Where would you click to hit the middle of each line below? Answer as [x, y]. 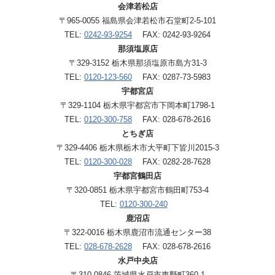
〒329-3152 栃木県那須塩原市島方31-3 [137, 63]
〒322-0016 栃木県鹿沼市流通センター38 [137, 232]
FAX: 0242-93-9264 [171, 34]
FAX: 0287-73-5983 [171, 77]
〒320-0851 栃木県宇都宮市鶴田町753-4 [137, 190]
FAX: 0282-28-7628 [171, 161]
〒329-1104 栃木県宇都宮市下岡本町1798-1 [137, 105]
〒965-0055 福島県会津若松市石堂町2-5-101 [137, 20]
